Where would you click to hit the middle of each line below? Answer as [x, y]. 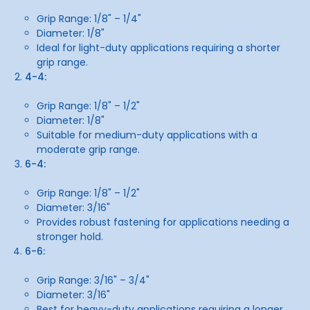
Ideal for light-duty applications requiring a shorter [158, 47]
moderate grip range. [88, 149]
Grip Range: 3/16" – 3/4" [93, 280]
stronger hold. [70, 236]
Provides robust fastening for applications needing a [163, 222]
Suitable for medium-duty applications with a [147, 135]
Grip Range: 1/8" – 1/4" [89, 18]
